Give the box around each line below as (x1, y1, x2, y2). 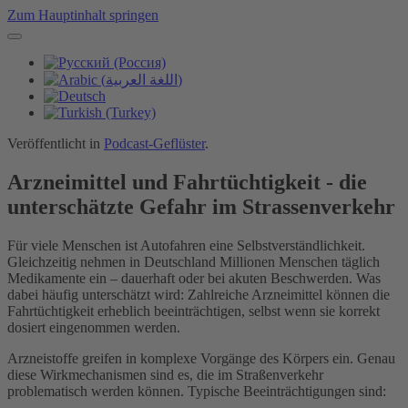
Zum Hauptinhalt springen (7, 7, 158, 23)
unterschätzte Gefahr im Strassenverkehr (7, 194, 395, 219)
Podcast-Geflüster (104, 136, 205, 151)
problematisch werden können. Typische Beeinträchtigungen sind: (7, 382, 386, 399)
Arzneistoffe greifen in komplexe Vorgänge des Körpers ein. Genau (7, 350, 395, 366)
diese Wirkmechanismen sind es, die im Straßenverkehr (7, 366, 323, 382)
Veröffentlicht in (7, 136, 104, 151)
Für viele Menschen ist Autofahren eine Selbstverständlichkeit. (7, 237, 365, 253)
